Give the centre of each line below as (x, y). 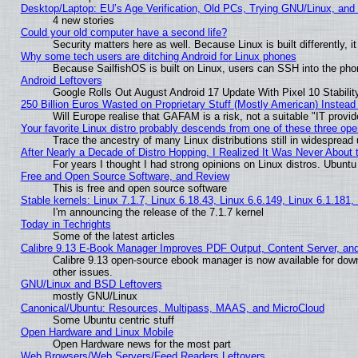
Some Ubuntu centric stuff (113, 320)
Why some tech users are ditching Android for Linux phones (158, 57)
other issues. (82, 272)
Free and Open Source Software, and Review (125, 177)
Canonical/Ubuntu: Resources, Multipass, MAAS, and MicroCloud (172, 308)
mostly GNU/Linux (95, 296)
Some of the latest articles (113, 237)
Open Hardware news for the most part (141, 344)
